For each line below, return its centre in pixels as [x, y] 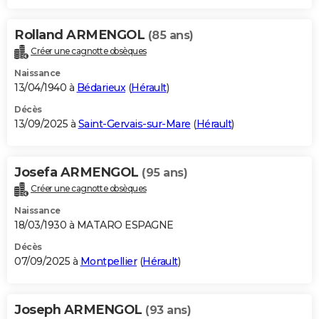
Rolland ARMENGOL [81, 35]
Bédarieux [101, 88]
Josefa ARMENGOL [78, 173]
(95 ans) [164, 173]
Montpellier [108, 262]
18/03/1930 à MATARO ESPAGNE [94, 225]
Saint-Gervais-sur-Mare [134, 124]
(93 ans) [168, 310]
